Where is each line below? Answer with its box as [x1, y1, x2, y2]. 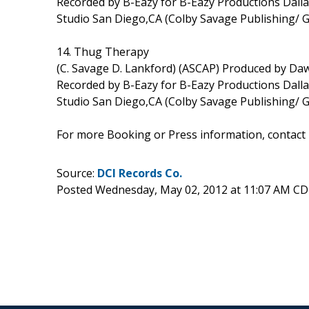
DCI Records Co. [97, 165, 182, 181]
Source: [57, 165, 97, 181]
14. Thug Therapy [57, 43, 149, 59]
